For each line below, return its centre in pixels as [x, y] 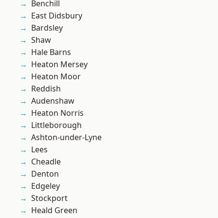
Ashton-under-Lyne [66, 137]
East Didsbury [57, 16]
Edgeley [45, 186]
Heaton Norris [57, 113]
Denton [45, 174]
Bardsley [47, 28]
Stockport [49, 198]
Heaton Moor [56, 77]
